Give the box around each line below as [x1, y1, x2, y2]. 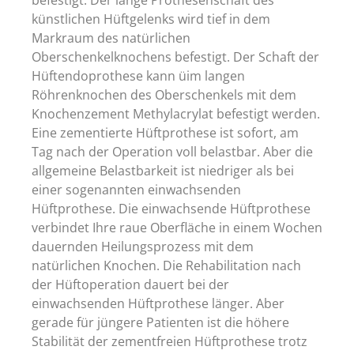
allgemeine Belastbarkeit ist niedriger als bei [32, 161, 294, 179]
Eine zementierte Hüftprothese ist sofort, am [32, 123, 299, 141]
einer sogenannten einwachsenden [32, 180, 241, 198]
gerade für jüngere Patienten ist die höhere [32, 313, 289, 331]
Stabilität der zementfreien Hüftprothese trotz [32, 332, 307, 350]
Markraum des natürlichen [32, 28, 190, 47]
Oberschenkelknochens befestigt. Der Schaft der [32, 47, 319, 66]
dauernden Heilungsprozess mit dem [32, 237, 254, 255]
